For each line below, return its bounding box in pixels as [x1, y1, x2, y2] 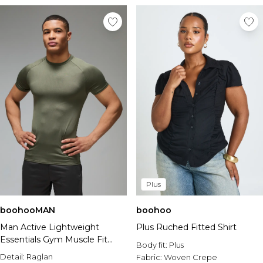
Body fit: [136, 240, 169, 249]
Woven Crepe [164, 252, 217, 262]
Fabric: [136, 252, 164, 262]
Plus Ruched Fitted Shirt [136, 222, 237, 232]
